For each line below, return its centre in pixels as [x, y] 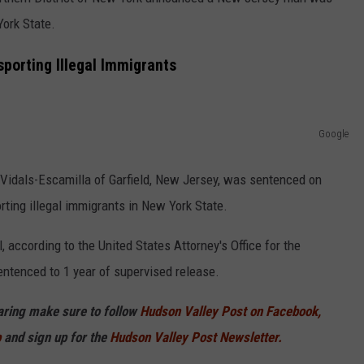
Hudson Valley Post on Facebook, [230, 311]
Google [334, 133]
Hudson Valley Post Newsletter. [196, 337]
